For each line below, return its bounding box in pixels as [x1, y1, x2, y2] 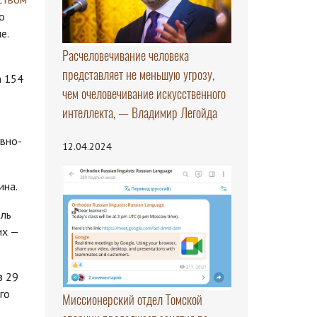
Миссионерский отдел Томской [62, 291, 202, 309]
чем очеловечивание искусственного [62, 85, 226, 103]
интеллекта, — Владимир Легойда [62, 104, 217, 122]
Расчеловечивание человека [62, 47, 189, 65]
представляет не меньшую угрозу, [62, 66, 214, 84]
